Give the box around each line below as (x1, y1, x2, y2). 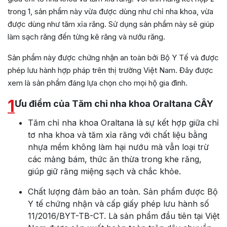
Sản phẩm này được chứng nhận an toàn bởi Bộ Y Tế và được (8, 53, 219, 63)
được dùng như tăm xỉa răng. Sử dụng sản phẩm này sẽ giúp (8, 19, 214, 29)
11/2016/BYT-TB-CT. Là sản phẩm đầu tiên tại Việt (28, 211, 219, 221)
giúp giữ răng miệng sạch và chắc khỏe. (28, 166, 181, 177)
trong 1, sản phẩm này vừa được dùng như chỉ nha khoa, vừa (8, 7, 213, 17)
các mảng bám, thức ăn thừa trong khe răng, (28, 154, 202, 165)
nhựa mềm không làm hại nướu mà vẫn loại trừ (28, 142, 209, 153)
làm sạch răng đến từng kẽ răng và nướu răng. (8, 32, 165, 42)
